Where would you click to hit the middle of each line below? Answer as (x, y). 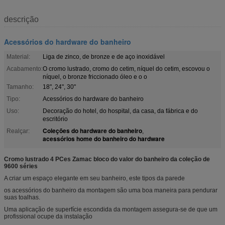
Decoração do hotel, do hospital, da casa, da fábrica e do (120, 111)
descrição (21, 19)
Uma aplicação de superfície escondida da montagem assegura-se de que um (111, 209)
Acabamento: (25, 69)
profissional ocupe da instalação (48, 216)
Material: (18, 57)
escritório (55, 119)
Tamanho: (20, 87)
